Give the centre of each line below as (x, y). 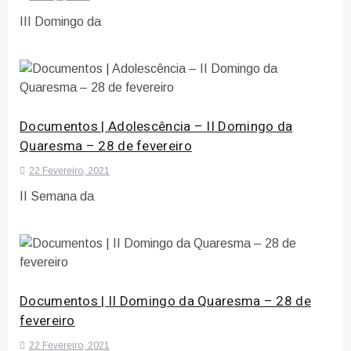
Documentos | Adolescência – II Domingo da (156, 127)
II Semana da (57, 197)
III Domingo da (60, 22)
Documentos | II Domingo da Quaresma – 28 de (165, 302)
